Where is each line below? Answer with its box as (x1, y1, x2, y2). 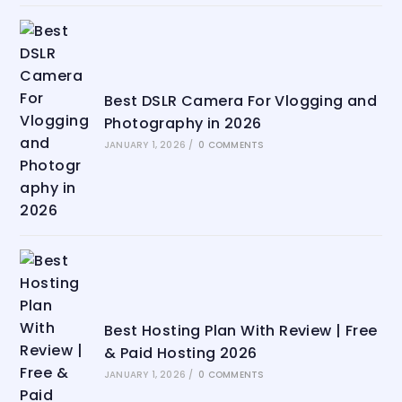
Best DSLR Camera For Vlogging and (103, 91, 378, 112)
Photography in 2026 (103, 113, 262, 135)
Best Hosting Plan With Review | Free (103, 320, 378, 342)
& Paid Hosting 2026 (103, 343, 258, 364)
